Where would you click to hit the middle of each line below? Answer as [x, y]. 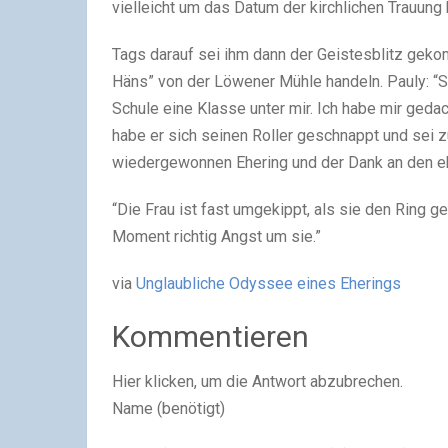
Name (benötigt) [168, 408]
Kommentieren [210, 336]
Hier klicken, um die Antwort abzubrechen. [257, 381]
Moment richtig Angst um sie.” [216, 236]
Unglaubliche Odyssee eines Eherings [268, 283]
